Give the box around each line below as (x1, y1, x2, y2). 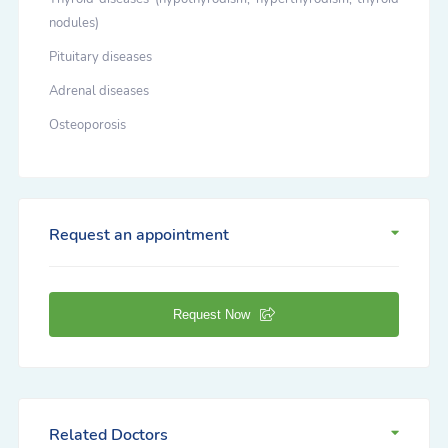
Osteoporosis (48, 116, 126, 135)
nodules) (48, 14, 99, 33)
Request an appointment (48, 224, 229, 247)
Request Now (173, 307, 250, 323)
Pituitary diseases (48, 48, 152, 67)
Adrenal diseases (48, 82, 149, 101)
